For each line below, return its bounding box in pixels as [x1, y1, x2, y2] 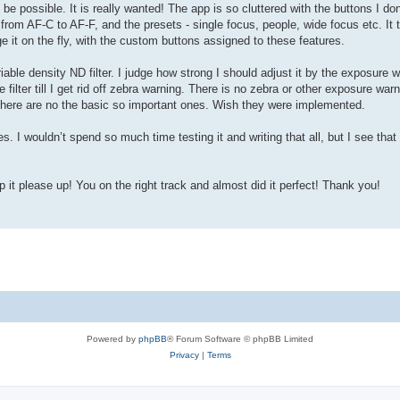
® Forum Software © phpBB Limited [167, 333, 313, 344]
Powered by [87, 333, 138, 344]
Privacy [169, 349, 199, 360]
